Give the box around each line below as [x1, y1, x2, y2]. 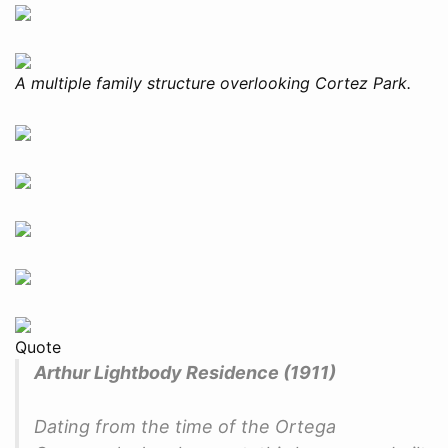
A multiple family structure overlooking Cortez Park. [15, 72, 411, 93]
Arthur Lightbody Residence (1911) [34, 361, 336, 383]
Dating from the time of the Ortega [34, 415, 336, 437]
